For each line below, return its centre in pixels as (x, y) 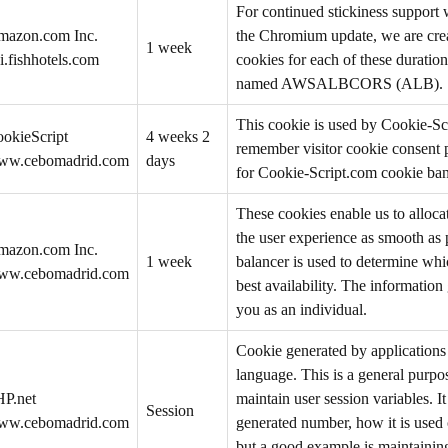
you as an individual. (301, 309)
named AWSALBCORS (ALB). (339, 83)
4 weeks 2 (178, 136)
